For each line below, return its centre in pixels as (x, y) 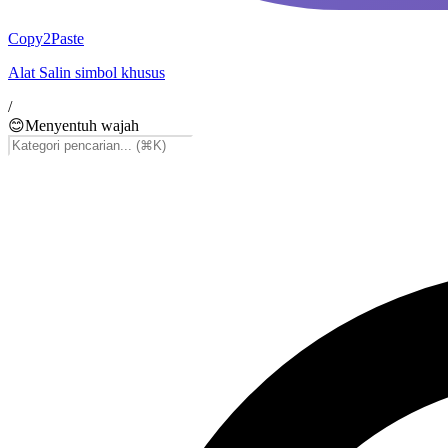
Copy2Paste (46, 38)
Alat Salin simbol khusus (86, 72)
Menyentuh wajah (82, 125)
